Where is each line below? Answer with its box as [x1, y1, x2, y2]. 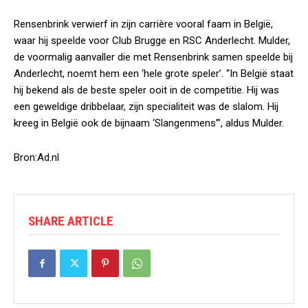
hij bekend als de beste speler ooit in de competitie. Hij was [14, 84, 279, 96]
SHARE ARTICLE [28, 213, 113, 229]
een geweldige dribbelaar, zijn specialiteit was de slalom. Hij [14, 100, 278, 113]
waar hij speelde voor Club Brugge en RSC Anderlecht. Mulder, [14, 34, 290, 47]
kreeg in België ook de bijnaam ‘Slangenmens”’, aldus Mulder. [14, 117, 284, 129]
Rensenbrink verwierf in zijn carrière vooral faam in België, [14, 18, 273, 30]
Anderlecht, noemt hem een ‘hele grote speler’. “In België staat [14, 67, 294, 80]
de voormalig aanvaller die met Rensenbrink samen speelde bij [14, 51, 293, 63]
